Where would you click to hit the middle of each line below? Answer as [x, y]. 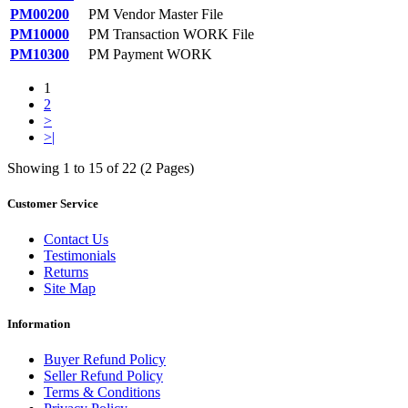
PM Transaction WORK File [171, 34]
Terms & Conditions [102, 393]
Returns [66, 271]
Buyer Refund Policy [105, 360]
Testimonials [80, 255]
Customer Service [53, 203]
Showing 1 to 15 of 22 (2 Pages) [101, 168]
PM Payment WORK [150, 54]
